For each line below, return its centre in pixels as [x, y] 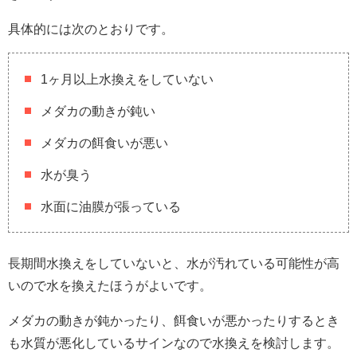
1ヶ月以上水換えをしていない [127, 78]
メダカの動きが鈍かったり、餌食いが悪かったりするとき [174, 320]
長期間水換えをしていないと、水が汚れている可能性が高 [174, 263]
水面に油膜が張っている [111, 206]
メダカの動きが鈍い [98, 110]
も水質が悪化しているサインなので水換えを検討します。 [174, 342]
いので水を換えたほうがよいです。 [110, 285]
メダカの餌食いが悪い [104, 142]
